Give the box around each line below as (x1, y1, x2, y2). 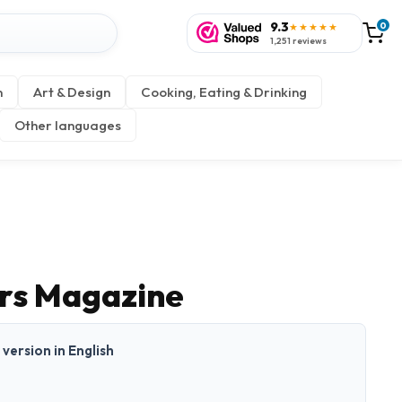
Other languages (14, 117, 121, 134)
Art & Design (33, 83, 110, 100)
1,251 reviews (270, 35, 327, 47)
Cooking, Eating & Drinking (141, 83, 307, 100)
